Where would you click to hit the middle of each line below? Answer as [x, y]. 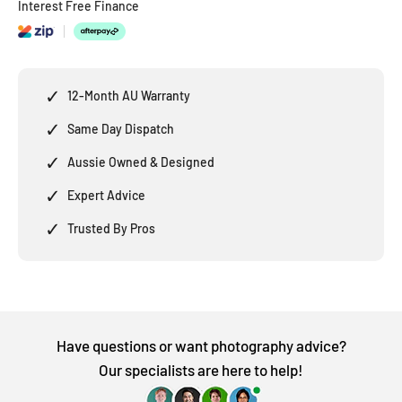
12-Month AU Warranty [129, 96]
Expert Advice [106, 196]
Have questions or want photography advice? [201, 346]
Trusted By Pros [111, 229]
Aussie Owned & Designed [141, 162]
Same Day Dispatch [121, 129]
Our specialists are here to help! [201, 370]
